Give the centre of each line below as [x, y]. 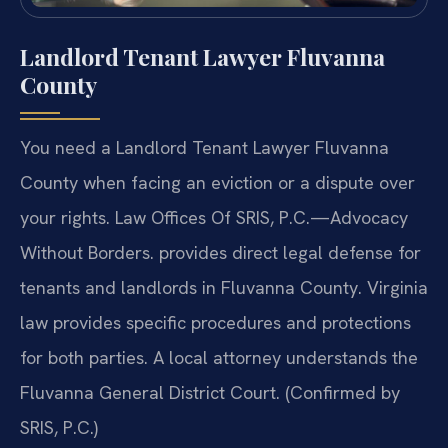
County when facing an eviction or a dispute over [217, 183]
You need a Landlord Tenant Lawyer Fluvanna [204, 148]
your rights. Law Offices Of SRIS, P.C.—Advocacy [214, 218]
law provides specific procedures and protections [215, 323]
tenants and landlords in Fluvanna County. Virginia [224, 288]
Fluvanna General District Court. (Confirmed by [210, 393]
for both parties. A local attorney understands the [219, 358]
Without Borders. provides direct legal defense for [220, 253]
